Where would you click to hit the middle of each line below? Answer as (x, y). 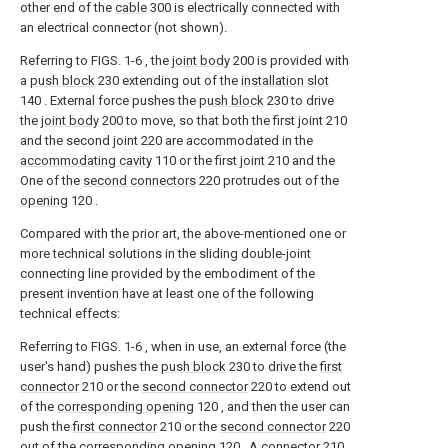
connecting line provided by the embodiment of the (167, 273)
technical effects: (70, 313)
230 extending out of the (168, 80)
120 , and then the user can (272, 406)
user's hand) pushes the (90, 366)
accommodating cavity (86, 160)
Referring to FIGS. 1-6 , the (96, 60)
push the (46, 426)
